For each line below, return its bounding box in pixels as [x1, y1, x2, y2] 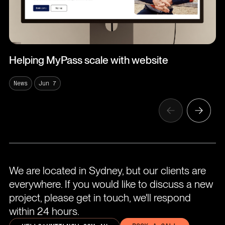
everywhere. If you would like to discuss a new [9, 177, 213, 190]
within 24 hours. [9, 204, 79, 217]
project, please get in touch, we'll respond [9, 191, 191, 204]
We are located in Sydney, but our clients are [9, 164, 206, 177]
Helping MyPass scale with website [9, 53, 168, 66]
